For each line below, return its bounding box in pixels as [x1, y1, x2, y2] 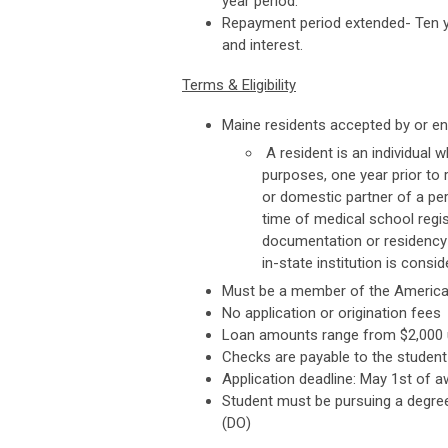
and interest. [222, 35, 303, 54]
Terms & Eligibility [182, 75, 296, 94]
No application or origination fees [222, 303, 441, 322]
